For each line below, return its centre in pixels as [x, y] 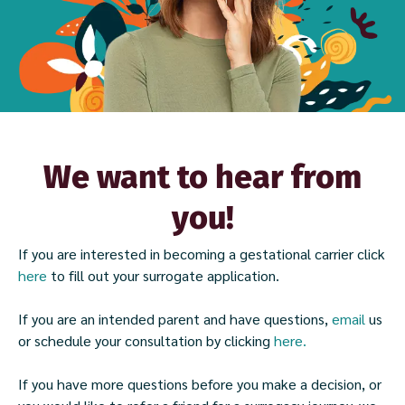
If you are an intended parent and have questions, [175, 318]
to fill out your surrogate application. [165, 275]
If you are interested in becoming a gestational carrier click [202, 253]
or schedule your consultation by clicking [146, 340]
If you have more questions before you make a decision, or [200, 383]
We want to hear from [202, 177]
